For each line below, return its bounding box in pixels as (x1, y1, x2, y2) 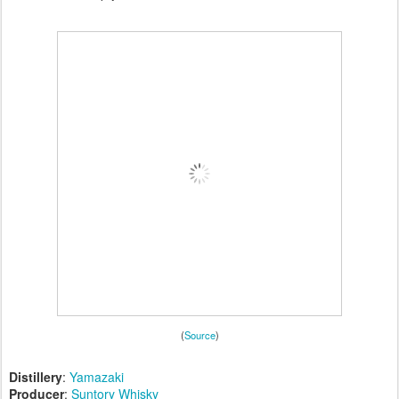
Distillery (9, 368, 62, 387)
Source (183, 328, 216, 343)
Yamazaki (69, 368, 124, 387)
